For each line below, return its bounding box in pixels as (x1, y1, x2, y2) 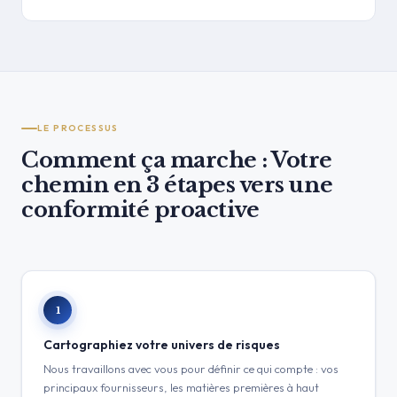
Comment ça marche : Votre (21, 147, 332, 173)
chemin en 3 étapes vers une (21, 172, 333, 198)
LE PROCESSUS (37, 122, 119, 134)
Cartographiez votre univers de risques (43, 337, 280, 353)
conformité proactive (21, 197, 260, 222)
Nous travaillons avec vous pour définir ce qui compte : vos (43, 362, 339, 376)
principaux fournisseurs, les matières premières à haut (43, 380, 319, 394)
